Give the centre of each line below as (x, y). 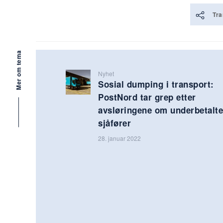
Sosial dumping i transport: (156, 84)
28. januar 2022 (119, 138)
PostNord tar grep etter (147, 97)
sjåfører (114, 123)
